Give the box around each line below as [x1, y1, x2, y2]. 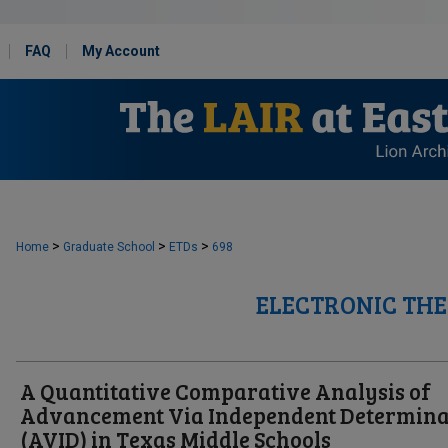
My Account [82, 43, 160, 59]
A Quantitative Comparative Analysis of [20, 376, 431, 406]
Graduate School [63, 240, 155, 254]
